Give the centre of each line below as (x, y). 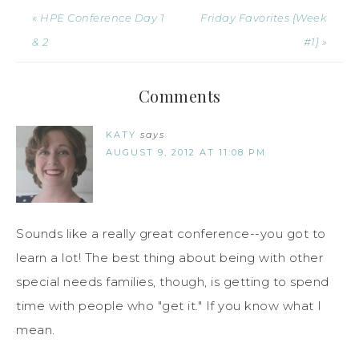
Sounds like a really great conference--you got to (171, 234)
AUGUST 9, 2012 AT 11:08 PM (186, 153)
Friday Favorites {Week (264, 18)
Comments (179, 96)
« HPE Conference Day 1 (98, 18)
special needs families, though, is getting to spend (173, 282)
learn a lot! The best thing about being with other (169, 258)
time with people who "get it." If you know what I (169, 306)
